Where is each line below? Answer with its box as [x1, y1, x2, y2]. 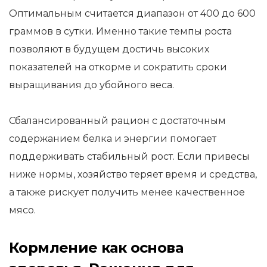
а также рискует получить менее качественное [9, 187, 245, 198]
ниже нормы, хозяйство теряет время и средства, [9, 169, 257, 180]
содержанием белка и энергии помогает [9, 133, 216, 144]
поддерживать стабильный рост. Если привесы [9, 151, 250, 162]
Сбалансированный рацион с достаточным [9, 115, 226, 126]
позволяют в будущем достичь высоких [9, 44, 209, 55]
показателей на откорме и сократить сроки [9, 61, 227, 73]
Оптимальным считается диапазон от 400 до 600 [9, 8, 256, 19]
